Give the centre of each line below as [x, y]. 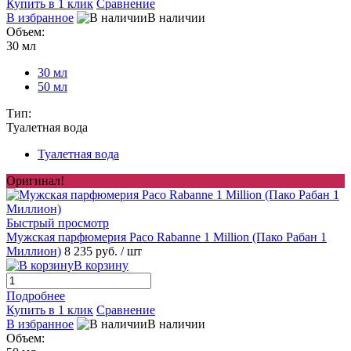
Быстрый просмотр [58, 223]
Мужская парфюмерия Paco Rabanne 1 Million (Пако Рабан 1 [166, 237]
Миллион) [34, 251]
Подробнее [36, 296]
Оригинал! [35, 181]
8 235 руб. [92, 251]
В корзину [101, 266]
